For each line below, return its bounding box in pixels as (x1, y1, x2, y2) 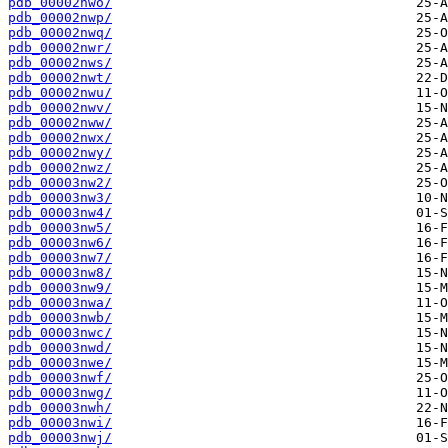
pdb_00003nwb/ (8, 310, 112, 326)
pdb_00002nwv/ (8, 100, 112, 116)
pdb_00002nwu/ (8, 85, 112, 101)
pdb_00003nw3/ (8, 190, 112, 206)
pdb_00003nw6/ (8, 235, 112, 251)
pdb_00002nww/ (8, 115, 112, 131)
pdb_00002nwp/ (8, 10, 112, 26)
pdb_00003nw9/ (8, 280, 112, 296)
